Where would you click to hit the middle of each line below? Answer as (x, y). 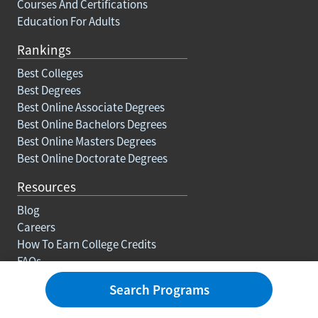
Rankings (44, 49)
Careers (36, 227)
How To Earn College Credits (87, 244)
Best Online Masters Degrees (87, 141)
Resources (46, 186)
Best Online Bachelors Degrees (92, 124)
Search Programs (159, 290)
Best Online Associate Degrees (91, 107)
